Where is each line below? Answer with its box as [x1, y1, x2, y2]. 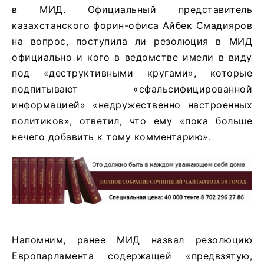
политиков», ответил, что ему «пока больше [12, 114, 252, 127]
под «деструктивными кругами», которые [12, 67, 252, 79]
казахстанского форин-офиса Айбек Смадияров [12, 19, 252, 31]
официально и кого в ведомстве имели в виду [12, 51, 252, 63]
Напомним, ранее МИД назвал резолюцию [12, 233, 252, 246]
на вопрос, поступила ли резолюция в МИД [12, 35, 252, 47]
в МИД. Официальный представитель [12, 3, 252, 15]
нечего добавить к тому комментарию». [12, 130, 211, 143]
